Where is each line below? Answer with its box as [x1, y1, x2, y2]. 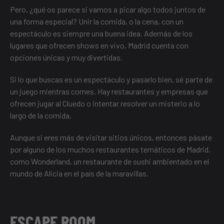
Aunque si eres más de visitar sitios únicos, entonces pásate [10, 132, 212, 142]
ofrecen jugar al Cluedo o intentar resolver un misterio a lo [10, 98, 200, 108]
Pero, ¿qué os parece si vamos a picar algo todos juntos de [10, 4, 205, 14]
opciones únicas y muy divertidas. [10, 52, 122, 62]
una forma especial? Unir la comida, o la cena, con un [10, 16, 183, 26]
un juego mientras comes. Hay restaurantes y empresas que [10, 86, 208, 96]
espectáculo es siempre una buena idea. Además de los [10, 28, 192, 38]
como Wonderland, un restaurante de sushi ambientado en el [10, 156, 209, 166]
